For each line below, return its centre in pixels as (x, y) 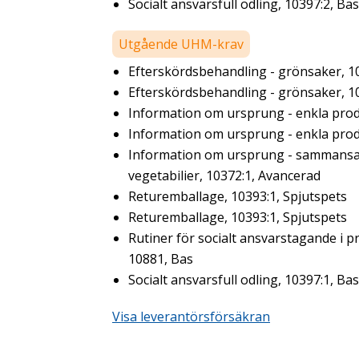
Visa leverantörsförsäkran (191, 316)
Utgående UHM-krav (181, 44)
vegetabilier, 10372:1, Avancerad (224, 175)
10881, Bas (161, 258)
